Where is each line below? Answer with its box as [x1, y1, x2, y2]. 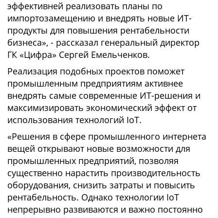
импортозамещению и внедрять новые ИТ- [7, 12, 192, 24]
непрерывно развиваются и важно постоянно [7, 203, 203, 215]
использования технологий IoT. [7, 114, 142, 126]
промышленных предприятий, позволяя [7, 155, 179, 166]
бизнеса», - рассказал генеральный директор [7, 36, 200, 48]
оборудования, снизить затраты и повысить [7, 179, 195, 191]
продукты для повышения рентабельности [7, 24, 189, 36]
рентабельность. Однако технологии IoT [7, 191, 179, 203]
